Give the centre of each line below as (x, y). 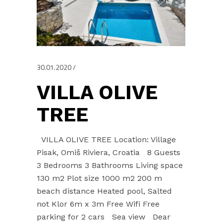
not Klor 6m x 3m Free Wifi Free (98, 204)
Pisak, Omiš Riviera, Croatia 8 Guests (109, 152)
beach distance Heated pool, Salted (104, 191)
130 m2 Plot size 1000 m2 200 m (99, 178)
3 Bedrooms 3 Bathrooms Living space (110, 165)
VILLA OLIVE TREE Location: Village (106, 139)
